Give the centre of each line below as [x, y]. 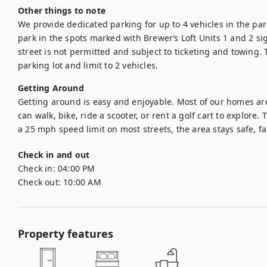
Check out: [39, 182]
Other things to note [62, 10]
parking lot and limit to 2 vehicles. [88, 65]
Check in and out [54, 155]
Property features [66, 234]
